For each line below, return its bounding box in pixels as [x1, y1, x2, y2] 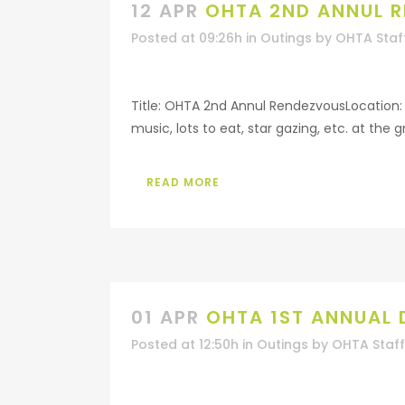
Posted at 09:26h [131, 29, 242, 47]
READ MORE [146, 174, 220, 190]
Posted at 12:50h [131, 335, 239, 353]
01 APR [131, 305, 200, 330]
